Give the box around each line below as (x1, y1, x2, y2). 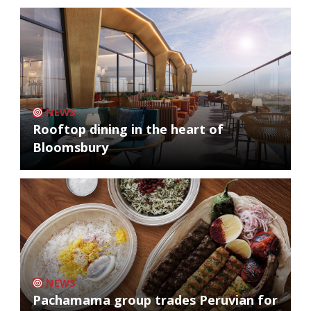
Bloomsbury (33, 138, 108, 155)
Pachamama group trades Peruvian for (33, 291, 278, 308)
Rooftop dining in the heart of (33, 120, 224, 137)
